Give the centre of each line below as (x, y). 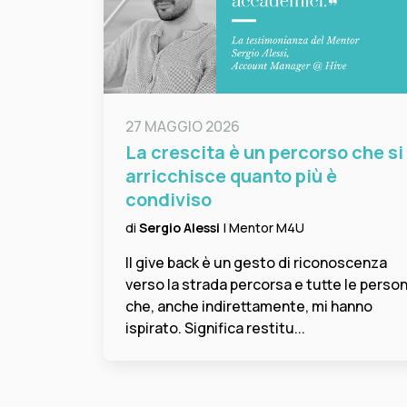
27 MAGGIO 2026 (183, 126)
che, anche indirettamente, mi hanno (249, 306)
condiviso (169, 199)
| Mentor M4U (263, 227)
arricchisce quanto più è (231, 175)
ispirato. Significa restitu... (215, 328)
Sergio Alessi (181, 227)
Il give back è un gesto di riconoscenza (256, 262)
